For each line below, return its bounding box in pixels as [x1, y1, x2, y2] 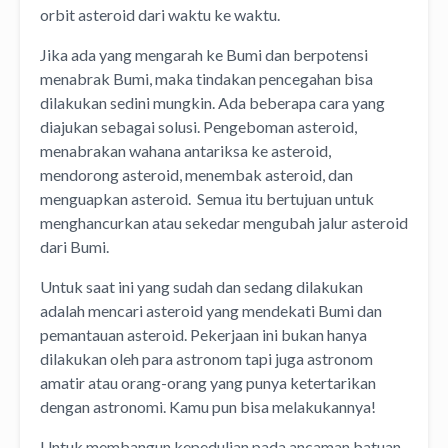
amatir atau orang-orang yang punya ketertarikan [40, 372, 376, 392]
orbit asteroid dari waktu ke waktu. [40, 4, 283, 24]
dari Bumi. [40, 236, 112, 256]
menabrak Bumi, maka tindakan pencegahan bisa [40, 68, 373, 88]
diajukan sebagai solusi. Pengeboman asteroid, [40, 116, 357, 136]
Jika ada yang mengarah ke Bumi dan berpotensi [40, 44, 368, 64]
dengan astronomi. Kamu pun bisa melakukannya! [40, 396, 379, 416]
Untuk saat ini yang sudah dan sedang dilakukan [40, 276, 363, 296]
